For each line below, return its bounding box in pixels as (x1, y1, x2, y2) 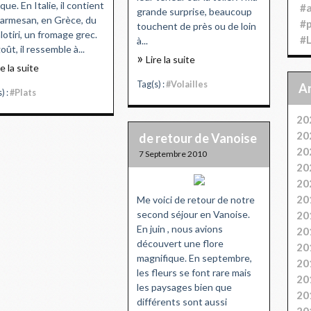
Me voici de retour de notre (137, 193, 255, 205)
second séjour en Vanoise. (137, 208, 250, 220)
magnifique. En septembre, (137, 251, 252, 264)
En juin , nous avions (137, 222, 223, 235)
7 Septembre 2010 (139, 148, 207, 159)
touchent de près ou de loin (137, 19, 256, 32)
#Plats (10, 87, 36, 98)
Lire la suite (146, 53, 195, 65)
